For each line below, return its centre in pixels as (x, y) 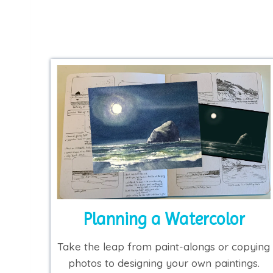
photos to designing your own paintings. (164, 263)
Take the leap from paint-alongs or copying (164, 246)
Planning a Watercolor (164, 219)
